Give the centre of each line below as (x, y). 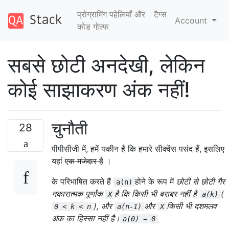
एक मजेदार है (84, 161)
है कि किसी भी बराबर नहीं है (157, 194)
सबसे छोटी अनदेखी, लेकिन (106, 65)
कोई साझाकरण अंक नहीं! (99, 90)
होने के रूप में (156, 181)
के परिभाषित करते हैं (83, 181)
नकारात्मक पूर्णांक (78, 194)
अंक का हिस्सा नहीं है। (86, 218)
